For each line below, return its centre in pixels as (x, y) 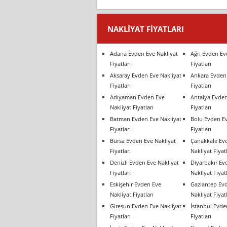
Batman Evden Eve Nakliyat (146, 119)
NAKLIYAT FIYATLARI (146, 29)
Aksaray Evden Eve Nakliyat (146, 75)
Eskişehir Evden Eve (136, 184)
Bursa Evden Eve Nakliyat (143, 141)
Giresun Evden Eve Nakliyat (146, 206)
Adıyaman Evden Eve (137, 97)
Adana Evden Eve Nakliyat (144, 53)
